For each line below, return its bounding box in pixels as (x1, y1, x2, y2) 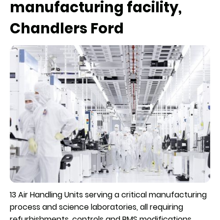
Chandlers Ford (10, 18, 127, 38)
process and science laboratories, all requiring (10, 201, 183, 213)
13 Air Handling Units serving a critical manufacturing (10, 189, 207, 201)
